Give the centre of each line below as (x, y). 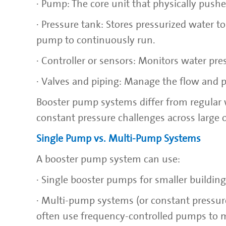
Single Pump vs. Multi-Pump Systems (119, 138)
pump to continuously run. (96, 40)
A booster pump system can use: (108, 159)
